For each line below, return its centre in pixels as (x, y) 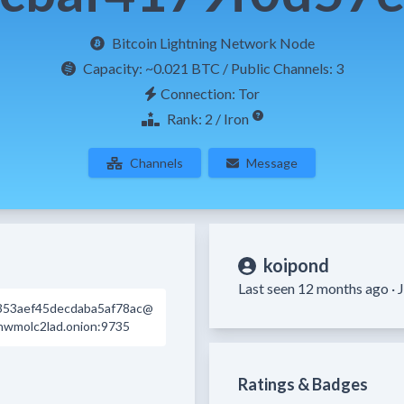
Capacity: (114, 68)
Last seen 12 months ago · (318, 288)
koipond (296, 265)
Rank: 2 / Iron (207, 119)
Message (271, 163)
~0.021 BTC (182, 68)
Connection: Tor (210, 93)
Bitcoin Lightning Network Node (213, 43)
